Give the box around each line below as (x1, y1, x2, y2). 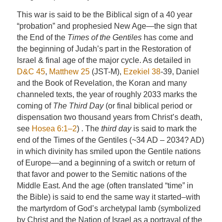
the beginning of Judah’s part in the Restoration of (16, 45, 191, 53)
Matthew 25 (49, 67, 90, 76)
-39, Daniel (160, 67, 199, 76)
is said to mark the (131, 124, 197, 133)
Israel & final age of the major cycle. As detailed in (16, 56, 191, 64)
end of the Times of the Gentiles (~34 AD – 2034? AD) (16, 136, 204, 144)
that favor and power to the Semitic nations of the (16, 170, 187, 178)
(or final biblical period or (103, 102, 192, 110)
